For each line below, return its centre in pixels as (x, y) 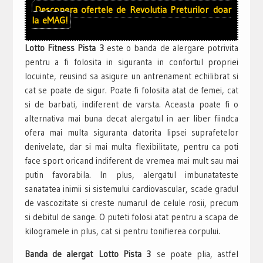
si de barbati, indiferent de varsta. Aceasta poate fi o (131, 104)
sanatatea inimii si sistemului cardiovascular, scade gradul (131, 188)
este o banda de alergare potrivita (173, 48)
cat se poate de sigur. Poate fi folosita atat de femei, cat (131, 90)
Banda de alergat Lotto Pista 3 (91, 254)
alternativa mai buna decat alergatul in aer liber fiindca (131, 118)
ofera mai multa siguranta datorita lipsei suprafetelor (131, 132)
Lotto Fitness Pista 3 (65, 48)
